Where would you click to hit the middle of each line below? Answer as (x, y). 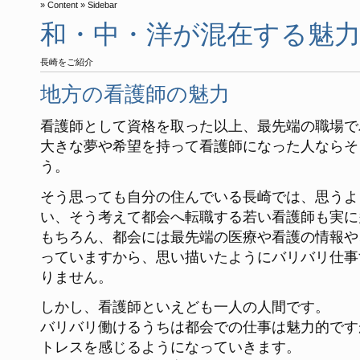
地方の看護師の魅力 (135, 94)
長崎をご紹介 (67, 62)
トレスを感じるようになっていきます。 (170, 347)
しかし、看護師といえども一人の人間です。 (185, 307)
